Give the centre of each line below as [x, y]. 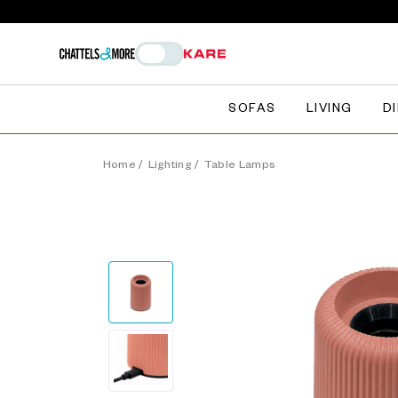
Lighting [170, 166]
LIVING [329, 111]
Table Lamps [240, 166]
